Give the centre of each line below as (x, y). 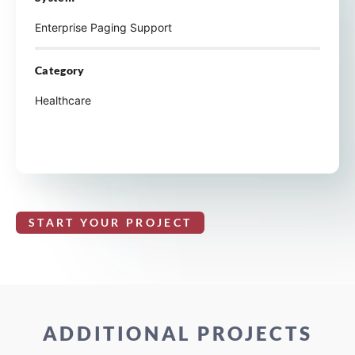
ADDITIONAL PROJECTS (177, 334)
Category (60, 71)
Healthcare (63, 101)
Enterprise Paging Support (103, 28)
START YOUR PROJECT (111, 223)
